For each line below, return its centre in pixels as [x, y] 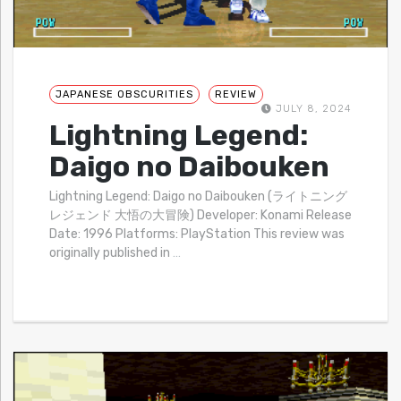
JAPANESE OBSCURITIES [124, 94]
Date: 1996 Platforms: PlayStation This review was [197, 234]
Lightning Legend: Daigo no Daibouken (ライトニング [198, 196]
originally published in [111, 252]
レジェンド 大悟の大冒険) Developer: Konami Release [200, 215]
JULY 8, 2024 [312, 108]
